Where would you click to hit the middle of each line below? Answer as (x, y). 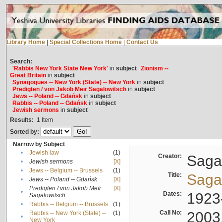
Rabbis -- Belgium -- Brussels (68, 204)
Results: (22, 120)
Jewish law (44, 153)
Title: (176, 175)
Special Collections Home (85, 42)
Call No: (172, 213)
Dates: (174, 194)
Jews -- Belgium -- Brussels (66, 171)
